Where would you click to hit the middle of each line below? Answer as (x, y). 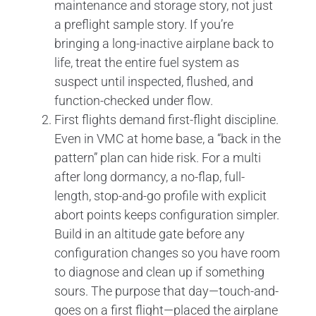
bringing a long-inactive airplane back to (164, 43)
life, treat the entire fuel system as (147, 62)
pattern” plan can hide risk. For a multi (158, 157)
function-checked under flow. (134, 100)
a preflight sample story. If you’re (144, 24)
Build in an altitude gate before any (150, 233)
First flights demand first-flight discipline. (166, 119)
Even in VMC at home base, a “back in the (168, 138)
